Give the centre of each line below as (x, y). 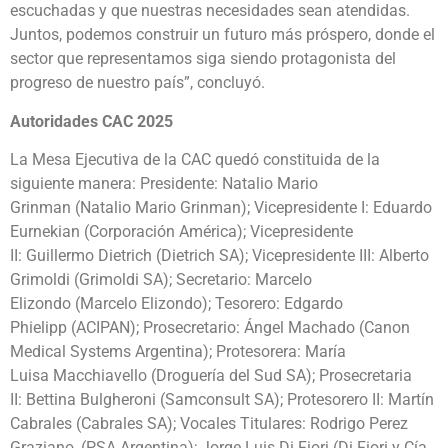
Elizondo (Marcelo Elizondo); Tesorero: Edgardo (176, 304)
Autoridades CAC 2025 (91, 121)
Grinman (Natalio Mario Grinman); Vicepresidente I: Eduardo (221, 208)
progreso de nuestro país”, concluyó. (137, 83)
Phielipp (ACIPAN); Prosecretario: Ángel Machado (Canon (210, 328)
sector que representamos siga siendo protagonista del (203, 59)
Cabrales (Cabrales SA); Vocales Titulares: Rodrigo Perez (209, 424)
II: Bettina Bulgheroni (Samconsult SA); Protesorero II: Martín (222, 400)
